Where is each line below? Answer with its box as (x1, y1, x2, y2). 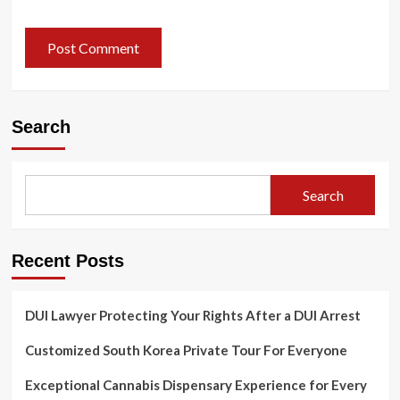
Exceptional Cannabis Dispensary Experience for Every (24, 377, 367, 393)
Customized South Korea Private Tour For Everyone (24, 342, 347, 358)
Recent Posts (11, 251, 124, 271)
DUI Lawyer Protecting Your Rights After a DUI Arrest (24, 307, 361, 323)
